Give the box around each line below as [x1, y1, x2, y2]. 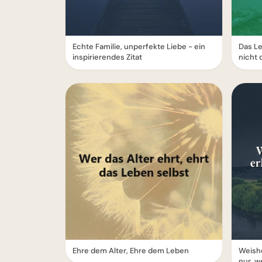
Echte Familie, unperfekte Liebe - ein [73, 42, 205, 51]
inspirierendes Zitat [73, 52, 142, 62]
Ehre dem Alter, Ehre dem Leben [73, 246, 189, 256]
